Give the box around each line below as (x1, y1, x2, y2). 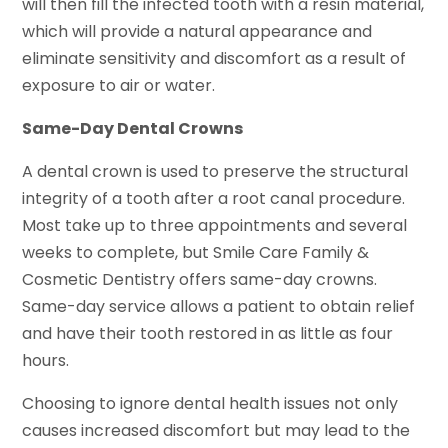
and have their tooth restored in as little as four (22, 321, 394, 345)
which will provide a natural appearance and (22, 19, 373, 43)
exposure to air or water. (22, 73, 216, 97)
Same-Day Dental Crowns (22, 116, 244, 140)
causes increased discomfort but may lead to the (22, 418, 411, 442)
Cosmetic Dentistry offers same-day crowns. (22, 267, 378, 291)
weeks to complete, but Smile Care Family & (22, 240, 370, 264)
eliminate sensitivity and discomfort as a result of (22, 46, 407, 70)
